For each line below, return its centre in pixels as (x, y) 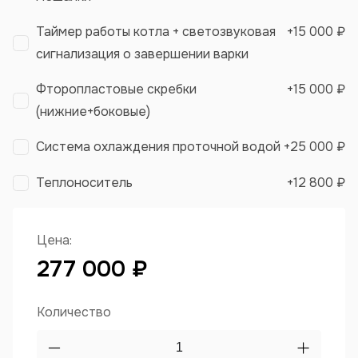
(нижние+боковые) (93, 112)
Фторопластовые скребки (116, 89)
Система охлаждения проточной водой (158, 147)
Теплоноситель (84, 183)
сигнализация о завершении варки (142, 54)
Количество (74, 312)
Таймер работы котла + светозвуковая (156, 32)
